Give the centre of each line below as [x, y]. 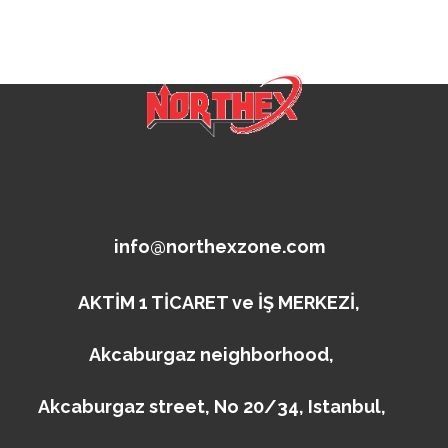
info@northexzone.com [219, 246]
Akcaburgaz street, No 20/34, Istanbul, [211, 406]
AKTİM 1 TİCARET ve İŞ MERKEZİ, [219, 302]
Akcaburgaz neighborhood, [211, 354]
